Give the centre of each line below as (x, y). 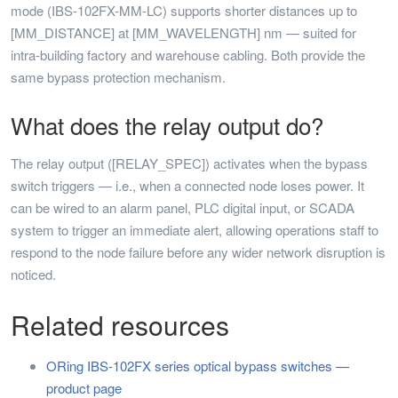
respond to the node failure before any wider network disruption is (198, 252)
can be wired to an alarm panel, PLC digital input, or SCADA (183, 207)
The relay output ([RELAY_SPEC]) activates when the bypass (189, 163)
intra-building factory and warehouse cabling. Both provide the (188, 55)
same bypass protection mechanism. (118, 77)
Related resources (120, 325)
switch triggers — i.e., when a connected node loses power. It (187, 185)
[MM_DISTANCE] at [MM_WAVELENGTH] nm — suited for (183, 32)
